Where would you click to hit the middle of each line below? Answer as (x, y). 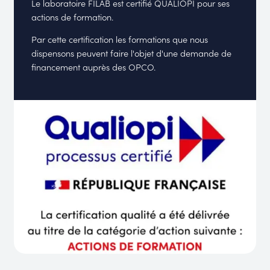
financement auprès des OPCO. (94, 67)
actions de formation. (73, 16)
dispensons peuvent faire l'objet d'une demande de (132, 53)
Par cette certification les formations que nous (120, 39)
